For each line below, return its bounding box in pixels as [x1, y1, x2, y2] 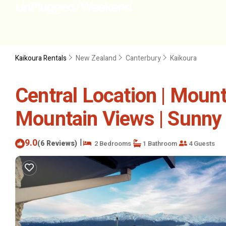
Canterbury [126, 53, 161, 64]
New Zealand [76, 53, 117, 64]
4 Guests [187, 138, 215, 148]
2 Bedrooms [91, 138, 131, 148]
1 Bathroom [141, 138, 177, 148]
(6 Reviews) [37, 138, 77, 149]
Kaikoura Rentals [15, 53, 68, 64]
